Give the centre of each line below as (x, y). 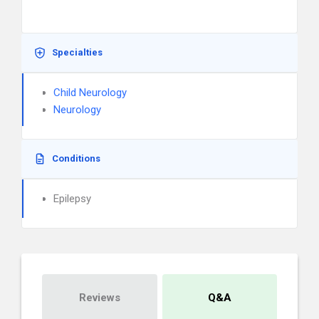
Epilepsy (72, 199)
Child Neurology (90, 93)
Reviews (99, 298)
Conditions (76, 158)
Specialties (77, 52)
